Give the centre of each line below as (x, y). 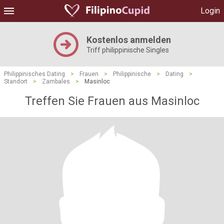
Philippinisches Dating (34, 74)
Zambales (56, 81)
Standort (16, 81)
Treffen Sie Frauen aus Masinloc (112, 101)
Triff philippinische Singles (127, 50)
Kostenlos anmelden (128, 40)
